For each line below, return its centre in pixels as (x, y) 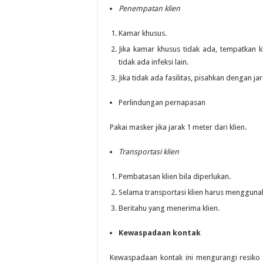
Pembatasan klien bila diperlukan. (175, 176)
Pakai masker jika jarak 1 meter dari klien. (178, 127)
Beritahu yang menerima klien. (169, 208)
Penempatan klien (149, 9)
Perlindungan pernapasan (162, 102)
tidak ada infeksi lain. (154, 62)
